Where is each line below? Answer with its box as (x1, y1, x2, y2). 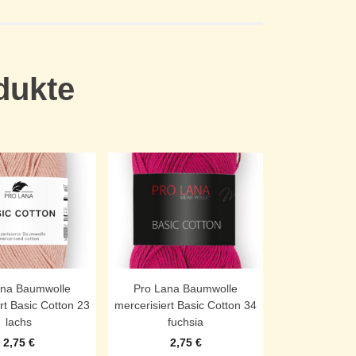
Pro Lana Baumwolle (133, 282, 238, 296)
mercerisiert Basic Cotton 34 (114, 299, 257, 312)
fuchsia (168, 315, 203, 329)
